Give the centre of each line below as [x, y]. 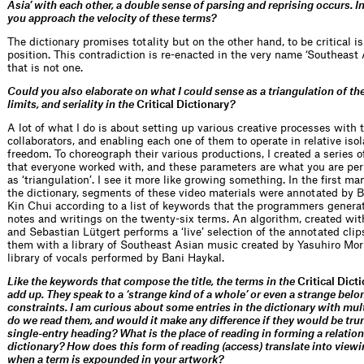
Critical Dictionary [183, 104]
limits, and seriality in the [72, 104]
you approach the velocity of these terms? [112, 18]
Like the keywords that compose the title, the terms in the [152, 281]
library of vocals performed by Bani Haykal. [116, 258]
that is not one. [45, 67]
